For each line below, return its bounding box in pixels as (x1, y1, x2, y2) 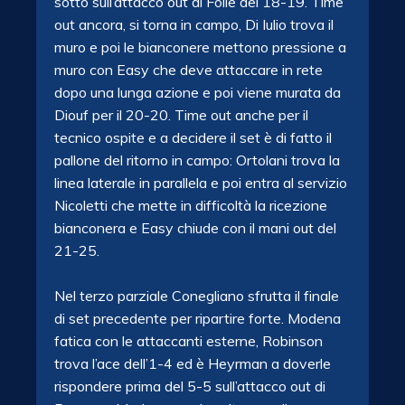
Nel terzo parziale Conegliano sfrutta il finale (54, 287, 339, 305)
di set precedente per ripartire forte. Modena (54, 309, 341, 327)
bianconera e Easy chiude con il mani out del (54, 219, 336, 237)
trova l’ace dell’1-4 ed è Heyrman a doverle (54, 354, 331, 372)
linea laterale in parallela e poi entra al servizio (54, 174, 347, 192)
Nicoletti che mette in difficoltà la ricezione (54, 196, 327, 214)
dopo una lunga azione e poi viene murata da (54, 83, 341, 101)
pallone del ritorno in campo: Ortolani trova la (54, 151, 340, 169)
